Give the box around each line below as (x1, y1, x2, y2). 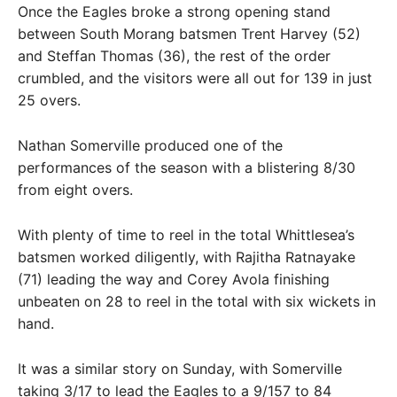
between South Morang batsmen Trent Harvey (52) (18, 25, 361, 43)
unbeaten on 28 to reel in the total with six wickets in (18, 292, 376, 310)
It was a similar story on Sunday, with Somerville (18, 360, 342, 378)
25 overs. (18, 91, 81, 109)
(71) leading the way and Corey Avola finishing (18, 270, 330, 288)
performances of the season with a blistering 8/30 (18, 159, 355, 176)
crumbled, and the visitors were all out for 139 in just (18, 69, 372, 87)
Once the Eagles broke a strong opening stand (18, 3, 331, 20)
